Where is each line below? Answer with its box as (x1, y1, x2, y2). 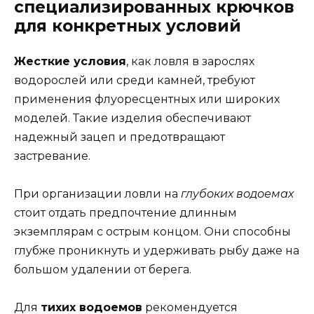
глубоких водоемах (181, 187, 294, 201)
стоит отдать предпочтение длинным (14, 206, 237, 220)
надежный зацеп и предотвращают (14, 130, 225, 144)
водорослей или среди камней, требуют (14, 74, 255, 87)
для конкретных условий (14, 16, 241, 36)
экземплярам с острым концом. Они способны (14, 225, 291, 239)
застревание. (14, 149, 90, 163)
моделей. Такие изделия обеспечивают (14, 111, 251, 125)
